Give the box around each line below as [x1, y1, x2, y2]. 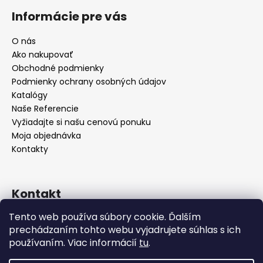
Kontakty [12, 143, 48, 155]
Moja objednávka [12, 129, 81, 141]
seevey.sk [53, 212, 93, 224]
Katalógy [12, 89, 48, 101]
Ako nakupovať [12, 48, 73, 60]
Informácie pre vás [12, 8, 127, 25]
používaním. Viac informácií [9, 236, 139, 249]
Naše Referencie [12, 102, 79, 114]
